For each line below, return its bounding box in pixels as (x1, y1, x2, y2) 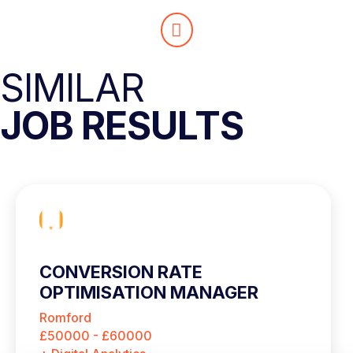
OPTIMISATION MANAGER (39, 282, 258, 303)
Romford (39, 310, 91, 326)
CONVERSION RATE (39, 262, 203, 283)
